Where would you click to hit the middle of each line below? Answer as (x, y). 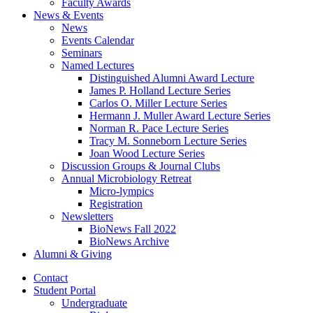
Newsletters (87, 217)
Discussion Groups (105, 166)
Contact (51, 278)
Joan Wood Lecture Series (147, 154)
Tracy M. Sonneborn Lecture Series (168, 141)
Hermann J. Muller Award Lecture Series (180, 116)
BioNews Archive (129, 242)
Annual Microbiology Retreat (126, 179)
